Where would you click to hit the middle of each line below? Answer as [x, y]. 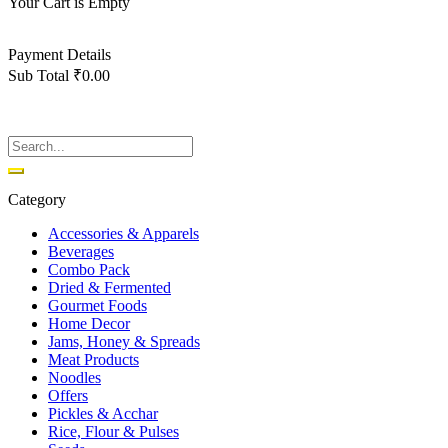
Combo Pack [89, 269]
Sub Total [38, 75]
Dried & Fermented [109, 287]
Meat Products [93, 359]
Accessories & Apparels [123, 233]
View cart [38, 110]
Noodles [74, 377]
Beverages [81, 251]
